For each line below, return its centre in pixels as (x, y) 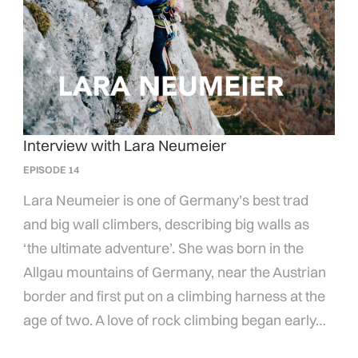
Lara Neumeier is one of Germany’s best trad (166, 201)
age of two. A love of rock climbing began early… (175, 320)
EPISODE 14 (52, 170)
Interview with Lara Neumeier (127, 146)
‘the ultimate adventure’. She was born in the (164, 249)
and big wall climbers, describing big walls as (167, 225)
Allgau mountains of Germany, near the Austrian (175, 272)
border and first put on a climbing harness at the (175, 296)
